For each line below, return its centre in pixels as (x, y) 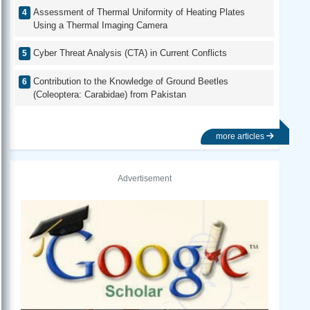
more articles (241, 137)
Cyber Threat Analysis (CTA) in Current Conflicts (130, 53)
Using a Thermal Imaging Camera (100, 25)
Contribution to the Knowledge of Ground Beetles (131, 82)
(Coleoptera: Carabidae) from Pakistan (110, 95)
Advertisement (144, 178)
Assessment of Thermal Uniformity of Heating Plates (139, 12)
